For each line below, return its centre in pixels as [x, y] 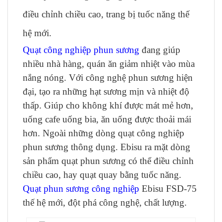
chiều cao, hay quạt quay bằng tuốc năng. [102, 175]
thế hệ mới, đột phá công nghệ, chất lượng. [105, 202]
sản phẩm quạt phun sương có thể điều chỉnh [108, 161]
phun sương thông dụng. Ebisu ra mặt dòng [107, 147]
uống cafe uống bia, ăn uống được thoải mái [107, 119]
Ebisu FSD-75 [168, 189]
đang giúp [160, 50]
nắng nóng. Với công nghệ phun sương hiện [108, 78]
